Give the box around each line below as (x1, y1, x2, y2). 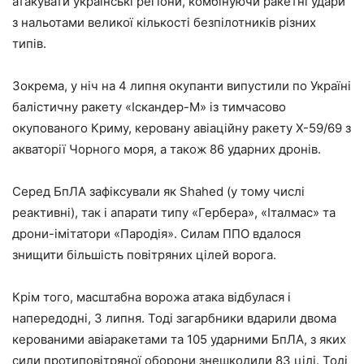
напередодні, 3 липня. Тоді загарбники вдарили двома (12, 310, 336, 326)
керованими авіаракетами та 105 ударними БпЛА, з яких (12, 331, 346, 347)
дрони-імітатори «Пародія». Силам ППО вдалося (12, 225, 301, 241)
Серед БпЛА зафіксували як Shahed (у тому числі (12, 183, 305, 199)
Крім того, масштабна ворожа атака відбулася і (12, 288, 291, 305)
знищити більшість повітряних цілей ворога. (12, 246, 276, 262)
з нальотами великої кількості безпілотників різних (12, 14, 316, 30)
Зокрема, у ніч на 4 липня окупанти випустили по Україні (12, 77, 351, 93)
